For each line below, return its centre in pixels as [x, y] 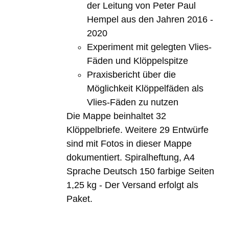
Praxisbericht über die [132, 74]
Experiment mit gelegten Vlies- [150, 47]
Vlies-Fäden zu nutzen [133, 102]
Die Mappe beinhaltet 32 [117, 116]
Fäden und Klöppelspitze [138, 61]
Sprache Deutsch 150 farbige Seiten [141, 171]
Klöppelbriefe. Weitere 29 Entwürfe [138, 130]
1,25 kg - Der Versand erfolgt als [133, 185]
